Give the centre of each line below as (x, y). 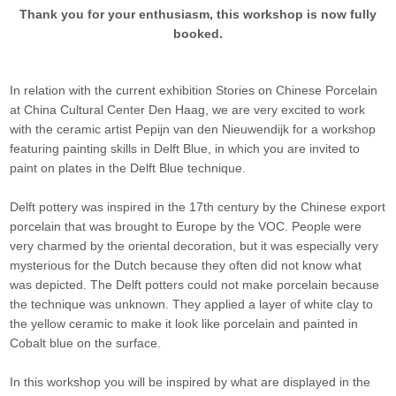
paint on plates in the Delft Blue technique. (130, 168)
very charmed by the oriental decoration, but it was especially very (194, 246)
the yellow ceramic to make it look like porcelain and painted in (184, 324)
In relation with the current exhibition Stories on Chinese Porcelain (194, 91)
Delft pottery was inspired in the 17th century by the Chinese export (198, 207)
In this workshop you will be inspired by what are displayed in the (190, 382)
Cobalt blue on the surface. (88, 343)
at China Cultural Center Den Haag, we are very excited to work (188, 110)
